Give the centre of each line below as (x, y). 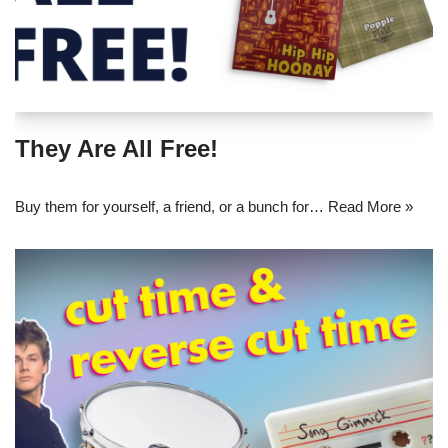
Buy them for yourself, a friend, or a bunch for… (171, 207)
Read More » (370, 207)
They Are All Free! (116, 149)
